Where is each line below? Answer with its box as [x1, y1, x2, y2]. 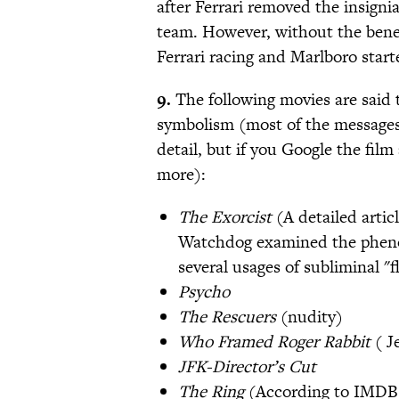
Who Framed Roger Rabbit [178, 330, 375, 354]
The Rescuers [178, 305, 281, 330]
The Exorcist [178, 205, 272, 230]
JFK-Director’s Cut [178, 354, 321, 379]
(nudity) [281, 305, 343, 330]
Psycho [178, 280, 234, 305]
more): [157, 162, 206, 187]
